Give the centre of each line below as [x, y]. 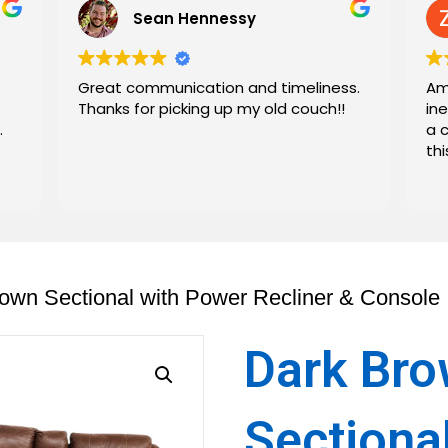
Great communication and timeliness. [218, 87]
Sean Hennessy [194, 18]
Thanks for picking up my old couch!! [211, 108]
